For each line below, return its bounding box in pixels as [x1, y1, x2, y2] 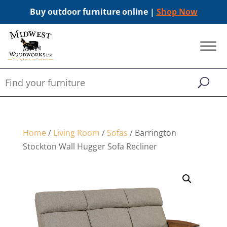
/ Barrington [127, 127, 176, 138]
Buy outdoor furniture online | [29, 6, 157, 17]
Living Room [53, 127, 100, 138]
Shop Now [156, 6, 198, 17]
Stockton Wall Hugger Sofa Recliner [22, 141, 157, 152]
